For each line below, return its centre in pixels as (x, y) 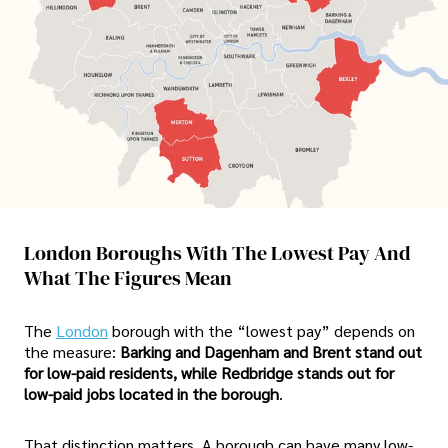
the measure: (72, 351)
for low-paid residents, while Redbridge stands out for (209, 372)
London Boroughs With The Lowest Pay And (217, 253)
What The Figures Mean (128, 278)
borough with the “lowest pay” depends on (263, 330)
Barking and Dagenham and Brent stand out (271, 351)
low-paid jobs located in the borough (151, 393)
